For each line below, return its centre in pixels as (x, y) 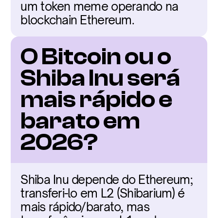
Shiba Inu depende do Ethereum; (107, 180)
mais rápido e (97, 100)
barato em (81, 121)
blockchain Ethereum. (78, 20)
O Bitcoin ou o (96, 57)
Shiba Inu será (100, 78)
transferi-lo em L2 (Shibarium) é (103, 193)
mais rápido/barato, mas (85, 207)
